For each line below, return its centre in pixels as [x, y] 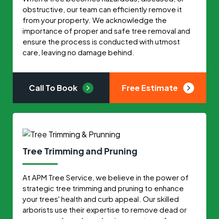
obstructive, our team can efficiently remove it [102, 9]
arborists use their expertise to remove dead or [105, 209]
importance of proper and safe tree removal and [107, 30]
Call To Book [54, 88]
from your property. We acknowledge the [95, 20]
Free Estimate [150, 88]
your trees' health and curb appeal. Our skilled [101, 198]
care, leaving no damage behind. [79, 52]
